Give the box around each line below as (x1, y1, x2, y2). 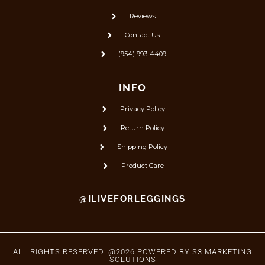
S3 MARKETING (192, 247, 252, 256)
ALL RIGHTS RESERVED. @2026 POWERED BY (13, 247, 192, 256)
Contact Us (125, 30, 160, 39)
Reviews (129, 11, 156, 20)
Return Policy (120, 123, 164, 132)
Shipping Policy (117, 142, 168, 151)
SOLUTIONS (109, 254, 156, 264)
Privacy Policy (119, 104, 165, 113)
